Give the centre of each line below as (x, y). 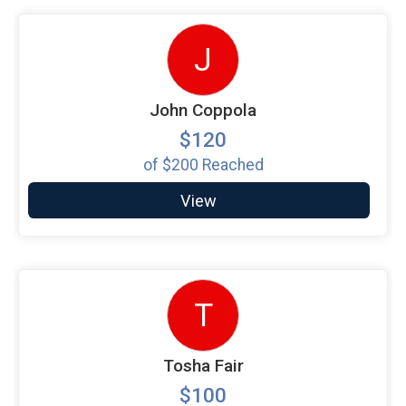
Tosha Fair (203, 365)
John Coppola (203, 111)
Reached (231, 165)
